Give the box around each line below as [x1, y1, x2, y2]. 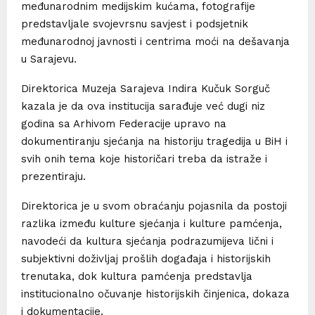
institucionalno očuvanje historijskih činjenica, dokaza [21, 287, 290, 300]
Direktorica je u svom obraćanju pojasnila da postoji [21, 199, 287, 212]
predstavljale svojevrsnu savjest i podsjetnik [21, 17, 248, 30]
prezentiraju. [21, 169, 86, 183]
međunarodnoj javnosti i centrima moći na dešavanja [21, 34, 290, 48]
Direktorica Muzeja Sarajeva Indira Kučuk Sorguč [21, 82, 270, 95]
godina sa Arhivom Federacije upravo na [21, 117, 226, 130]
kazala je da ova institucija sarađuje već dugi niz [21, 99, 265, 112]
